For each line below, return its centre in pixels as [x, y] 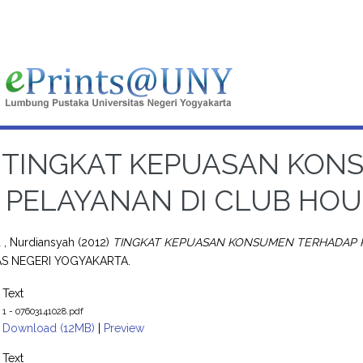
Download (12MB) [49, 328]
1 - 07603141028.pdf [43, 311]
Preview [124, 328]
